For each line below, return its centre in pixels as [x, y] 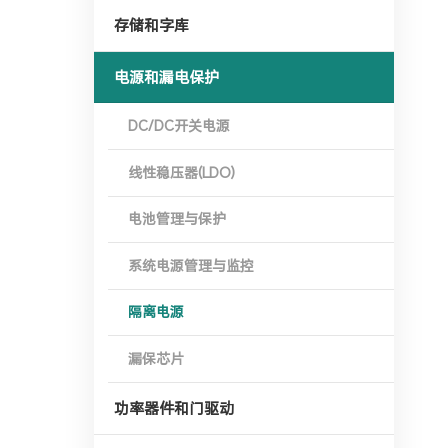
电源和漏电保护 [167, 77]
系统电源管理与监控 [191, 265]
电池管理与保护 [177, 219]
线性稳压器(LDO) [182, 172]
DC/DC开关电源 [179, 126]
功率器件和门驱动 [174, 408]
